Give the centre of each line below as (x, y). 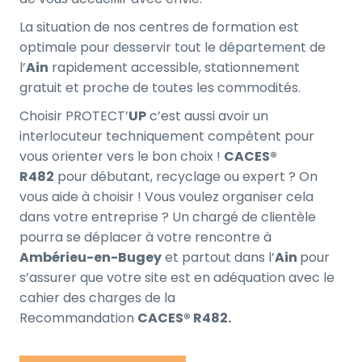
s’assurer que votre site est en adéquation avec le (177, 278)
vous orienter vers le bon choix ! (122, 157)
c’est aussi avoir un (207, 116)
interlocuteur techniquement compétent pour (167, 137)
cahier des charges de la (97, 298)
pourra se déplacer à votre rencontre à (145, 238)
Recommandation (78, 318)
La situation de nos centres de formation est (159, 27)
